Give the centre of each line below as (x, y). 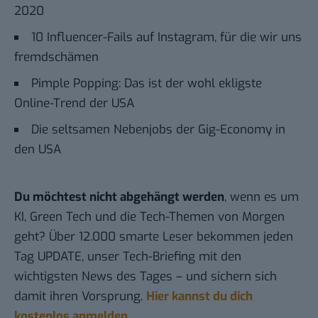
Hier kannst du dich (199, 296)
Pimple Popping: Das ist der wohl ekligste (147, 83)
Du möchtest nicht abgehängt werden (119, 197)
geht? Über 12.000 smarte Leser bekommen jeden (154, 236)
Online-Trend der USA (74, 103)
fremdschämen (56, 57)
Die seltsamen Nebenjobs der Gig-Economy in (158, 129)
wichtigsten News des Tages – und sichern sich (146, 276)
